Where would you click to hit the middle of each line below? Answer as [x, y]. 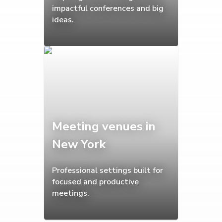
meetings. [71, 194]
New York [79, 144]
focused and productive [95, 182]
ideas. [63, 20]
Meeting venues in [104, 127]
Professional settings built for [108, 171]
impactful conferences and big [108, 9]
